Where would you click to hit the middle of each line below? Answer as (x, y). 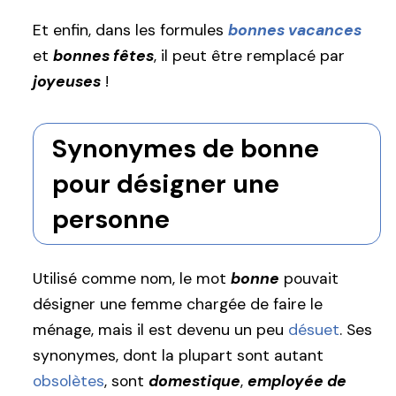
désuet (314, 330)
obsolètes (69, 381)
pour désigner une (165, 183)
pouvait (309, 279)
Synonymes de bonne (185, 148)
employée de (297, 381)
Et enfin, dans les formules (130, 30)
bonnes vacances (295, 30)
